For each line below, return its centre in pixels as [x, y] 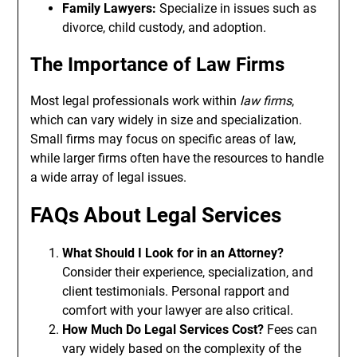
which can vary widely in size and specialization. [167, 120]
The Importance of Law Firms [158, 65]
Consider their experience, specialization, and [188, 272]
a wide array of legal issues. [109, 177]
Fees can [291, 330]
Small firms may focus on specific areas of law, [163, 139]
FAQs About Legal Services [156, 215]
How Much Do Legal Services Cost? [163, 330]
